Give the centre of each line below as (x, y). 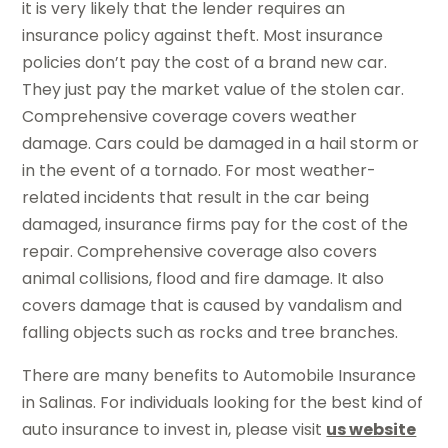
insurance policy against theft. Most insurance (203, 35)
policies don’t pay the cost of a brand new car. (205, 62)
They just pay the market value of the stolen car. (213, 89)
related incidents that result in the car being (196, 197)
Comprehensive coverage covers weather (190, 116)
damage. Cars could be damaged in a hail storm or (221, 143)
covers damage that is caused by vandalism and (212, 305)
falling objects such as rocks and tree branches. (210, 332)
